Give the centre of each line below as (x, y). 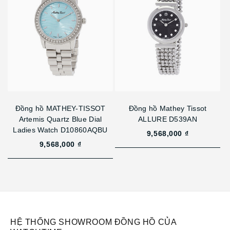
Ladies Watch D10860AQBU (60, 130)
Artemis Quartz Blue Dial (60, 119)
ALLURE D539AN (168, 119)
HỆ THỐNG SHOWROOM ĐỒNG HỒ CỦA (93, 222)
